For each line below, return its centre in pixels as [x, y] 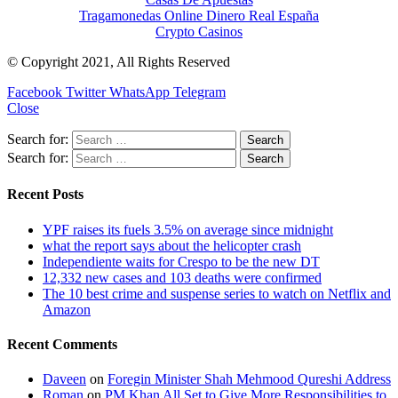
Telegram [199, 92]
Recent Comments [62, 344]
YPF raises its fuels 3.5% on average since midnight [188, 229]
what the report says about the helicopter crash [172, 245]
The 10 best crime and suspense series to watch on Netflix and [217, 293]
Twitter [86, 92]
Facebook [35, 92]
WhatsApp [139, 92]
